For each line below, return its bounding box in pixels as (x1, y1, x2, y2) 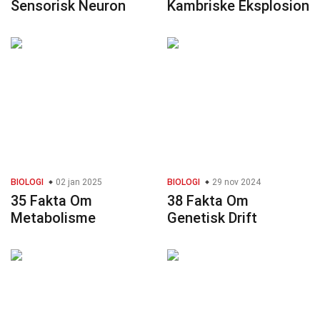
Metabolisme (11, 209, 96, 227)
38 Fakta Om (167, 192, 249, 210)
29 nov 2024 (210, 177, 261, 188)
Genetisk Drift (167, 209, 257, 227)
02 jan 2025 (54, 177, 102, 188)
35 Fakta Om (11, 192, 92, 210)
